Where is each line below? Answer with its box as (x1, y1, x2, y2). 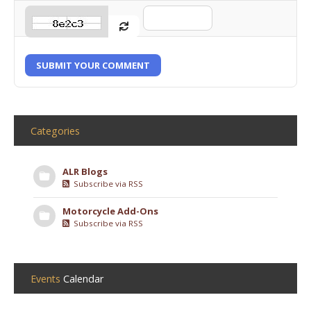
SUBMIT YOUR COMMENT (36, 58, 150, 72)
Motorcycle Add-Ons (62, 204, 158, 217)
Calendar (63, 271, 103, 285)
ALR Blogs (62, 165, 108, 178)
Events (31, 271, 63, 285)
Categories (31, 124, 80, 137)
